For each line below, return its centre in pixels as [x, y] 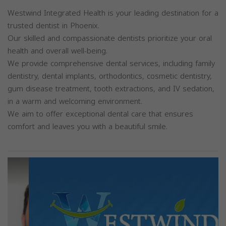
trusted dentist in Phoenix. [53, 26]
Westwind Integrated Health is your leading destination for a [113, 13]
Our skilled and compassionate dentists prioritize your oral [110, 38]
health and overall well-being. [58, 51]
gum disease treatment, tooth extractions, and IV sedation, [111, 89]
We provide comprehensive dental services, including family [111, 64]
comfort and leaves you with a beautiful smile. [88, 127]
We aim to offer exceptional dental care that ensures [100, 114]
